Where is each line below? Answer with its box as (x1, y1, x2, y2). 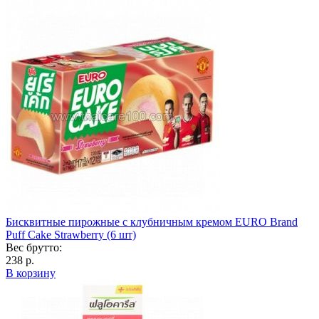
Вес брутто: (6, 241, 62, 253)
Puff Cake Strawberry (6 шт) (6, 228, 136, 241)
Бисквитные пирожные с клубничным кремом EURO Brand (6, 215, 298, 228)
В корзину (6, 266, 56, 279)
